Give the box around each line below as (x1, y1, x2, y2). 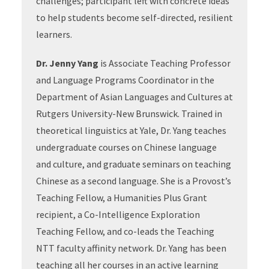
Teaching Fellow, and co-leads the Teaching (35, 225, 214, 237)
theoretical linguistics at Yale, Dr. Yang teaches (35, 124, 226, 136)
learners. (35, 28, 72, 40)
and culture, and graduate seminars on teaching (35, 158, 231, 170)
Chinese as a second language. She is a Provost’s (35, 175, 231, 187)
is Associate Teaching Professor (98, 57, 231, 69)
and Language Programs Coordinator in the (35, 74, 214, 86)
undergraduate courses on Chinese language (35, 141, 217, 153)
